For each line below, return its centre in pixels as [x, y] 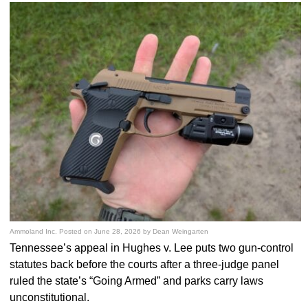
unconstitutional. [50, 298]
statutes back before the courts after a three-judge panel [145, 265]
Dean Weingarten [181, 232]
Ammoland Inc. [34, 232]
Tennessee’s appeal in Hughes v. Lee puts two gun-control [152, 248]
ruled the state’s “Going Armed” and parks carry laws [137, 281]
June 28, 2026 [118, 232]
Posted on [77, 232]
